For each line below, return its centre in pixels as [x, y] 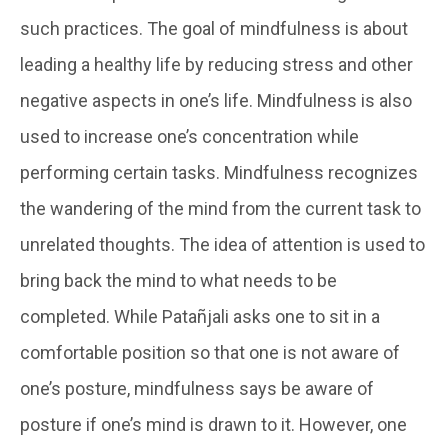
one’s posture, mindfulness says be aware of [197, 388]
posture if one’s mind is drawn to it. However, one [213, 424]
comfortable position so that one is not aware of [210, 352]
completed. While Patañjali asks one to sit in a [200, 316]
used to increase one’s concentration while [189, 136]
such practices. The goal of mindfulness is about [214, 28]
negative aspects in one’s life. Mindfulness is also [216, 100]
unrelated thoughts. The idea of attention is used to [222, 244]
